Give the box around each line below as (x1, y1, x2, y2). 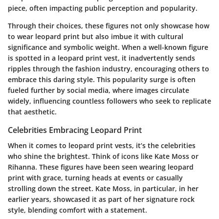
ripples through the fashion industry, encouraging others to (8, 64, 209, 73)
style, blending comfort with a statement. (8, 205, 147, 215)
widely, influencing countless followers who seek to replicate (8, 96, 211, 106)
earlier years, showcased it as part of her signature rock (8, 194, 195, 204)
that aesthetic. (8, 107, 57, 116)
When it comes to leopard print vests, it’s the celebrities (8, 140, 196, 150)
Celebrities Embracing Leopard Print (8, 124, 142, 135)
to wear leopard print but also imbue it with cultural (8, 31, 183, 41)
